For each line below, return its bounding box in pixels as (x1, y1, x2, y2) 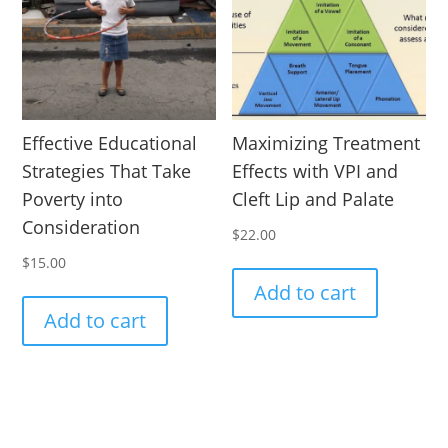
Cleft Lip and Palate (232, 186, 395, 211)
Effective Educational (22, 130, 198, 155)
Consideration (22, 214, 141, 239)
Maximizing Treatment (232, 130, 421, 155)
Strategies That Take (22, 158, 192, 183)
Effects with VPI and (232, 158, 399, 183)
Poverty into (22, 186, 124, 211)
